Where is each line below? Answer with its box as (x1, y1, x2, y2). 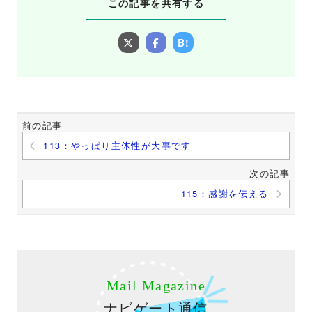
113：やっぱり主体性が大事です (43, 139, 192, 152)
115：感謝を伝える (180, 187, 269, 200)
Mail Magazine (106, 278, 206, 293)
